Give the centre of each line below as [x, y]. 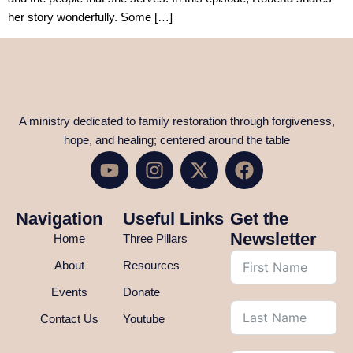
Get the [259, 218]
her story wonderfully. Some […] [90, 17]
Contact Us [69, 318]
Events [69, 292]
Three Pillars [155, 238]
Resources [151, 265]
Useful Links [173, 218]
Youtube [144, 318]
